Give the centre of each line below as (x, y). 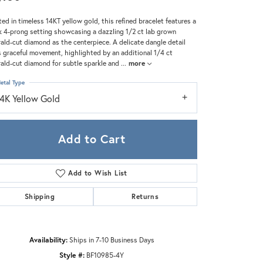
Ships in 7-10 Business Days (112, 239)
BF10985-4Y (105, 254)
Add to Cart (92, 139)
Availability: (48, 239)
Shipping (39, 196)
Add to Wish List (98, 173)
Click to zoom (156, 228)
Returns (145, 196)
